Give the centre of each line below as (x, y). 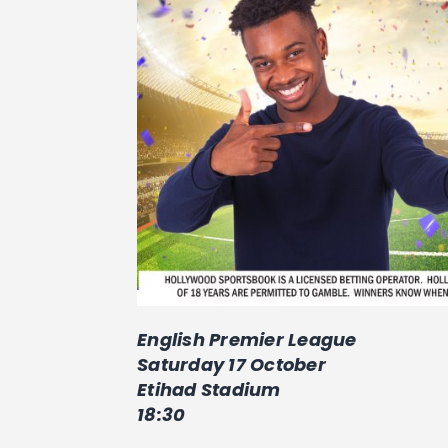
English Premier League (247, 339)
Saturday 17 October (231, 364)
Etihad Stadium (209, 389)
